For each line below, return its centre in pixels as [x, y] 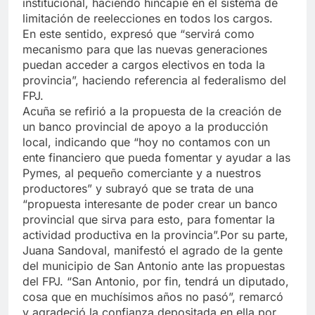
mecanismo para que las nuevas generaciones [145, 50]
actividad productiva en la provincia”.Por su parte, [155, 235]
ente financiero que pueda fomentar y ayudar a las [156, 158]
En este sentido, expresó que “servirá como [139, 34]
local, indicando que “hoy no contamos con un [146, 142]
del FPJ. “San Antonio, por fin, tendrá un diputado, [156, 282]
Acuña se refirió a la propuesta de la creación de [152, 111]
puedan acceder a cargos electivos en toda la [144, 65]
